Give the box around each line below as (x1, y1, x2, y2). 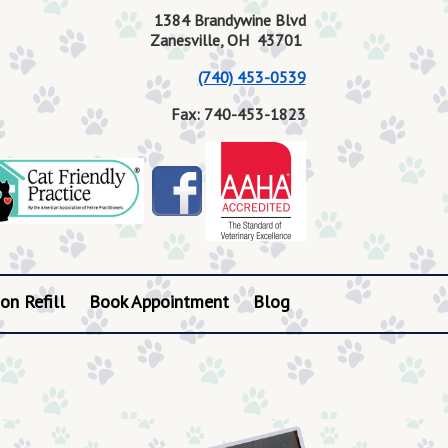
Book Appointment (88, 290, 229, 313)
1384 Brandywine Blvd (153, 10, 306, 30)
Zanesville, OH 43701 (149, 30, 306, 50)
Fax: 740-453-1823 (170, 104, 306, 124)
